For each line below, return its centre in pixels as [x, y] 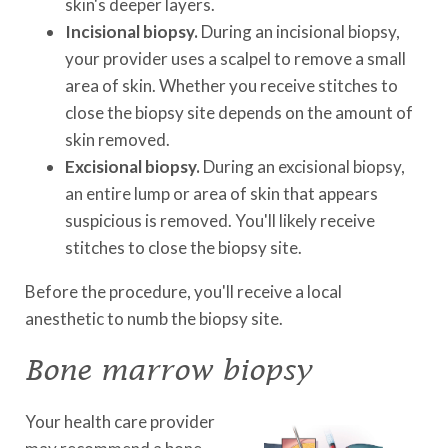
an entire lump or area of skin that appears [221, 193]
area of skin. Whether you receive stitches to [231, 85]
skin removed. [117, 139]
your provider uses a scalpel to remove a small [235, 58]
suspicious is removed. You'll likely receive [220, 220]
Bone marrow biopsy [168, 369]
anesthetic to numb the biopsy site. [154, 318]
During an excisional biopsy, [302, 166]
